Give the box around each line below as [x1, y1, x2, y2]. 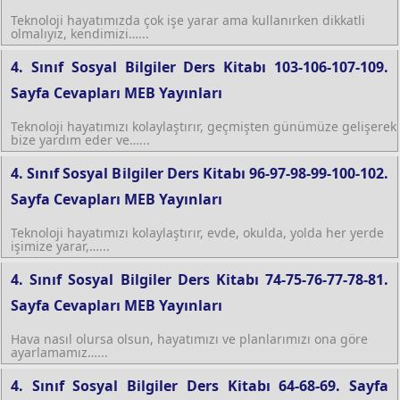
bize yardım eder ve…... [11, 130, 150, 148]
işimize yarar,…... [11, 237, 110, 254]
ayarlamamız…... [11, 343, 108, 361]
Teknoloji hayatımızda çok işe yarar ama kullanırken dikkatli [11, 11, 365, 29]
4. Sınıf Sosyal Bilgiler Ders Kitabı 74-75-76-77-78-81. [11, 269, 388, 289]
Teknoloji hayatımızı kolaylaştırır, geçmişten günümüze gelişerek [11, 117, 396, 135]
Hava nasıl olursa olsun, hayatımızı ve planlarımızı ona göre [11, 329, 368, 347]
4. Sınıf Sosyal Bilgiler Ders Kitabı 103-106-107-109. [11, 56, 388, 77]
